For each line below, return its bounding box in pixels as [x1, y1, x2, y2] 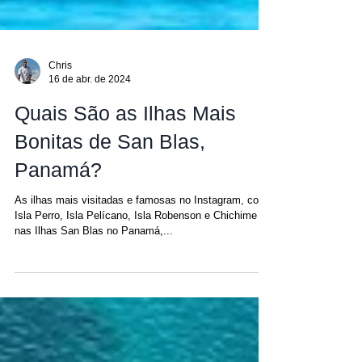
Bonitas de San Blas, [15, 195, 205, 217]
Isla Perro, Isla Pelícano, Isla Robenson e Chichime [15, 274, 257, 286]
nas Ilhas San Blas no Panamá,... [15, 289, 173, 301]
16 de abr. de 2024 [48, 137, 131, 149]
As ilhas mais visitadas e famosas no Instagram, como [15, 259, 273, 271]
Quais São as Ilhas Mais [15, 166, 236, 189]
